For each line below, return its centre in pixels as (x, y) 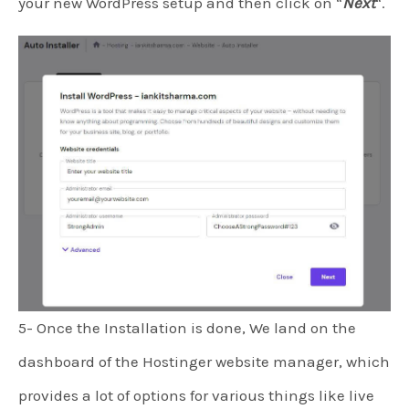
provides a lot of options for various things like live (196, 396)
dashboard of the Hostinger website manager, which (204, 362)
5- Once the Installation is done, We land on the (187, 328)
